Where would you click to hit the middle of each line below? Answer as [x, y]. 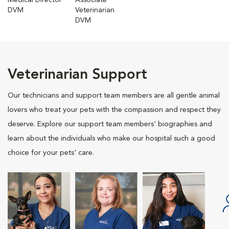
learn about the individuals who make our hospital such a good [111, 139]
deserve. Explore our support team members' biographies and [110, 124]
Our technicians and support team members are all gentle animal [114, 96]
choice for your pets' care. [51, 153]
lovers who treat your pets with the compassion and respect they [114, 110]
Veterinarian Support [77, 75]
